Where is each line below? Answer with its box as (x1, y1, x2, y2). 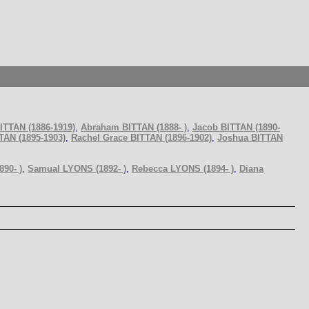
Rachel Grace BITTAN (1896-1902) (71, 132, 212, 143)
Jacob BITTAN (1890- (192, 122, 280, 132)
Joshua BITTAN (217, 132, 283, 143)
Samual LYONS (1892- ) (28, 163, 126, 174)
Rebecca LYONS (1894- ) (132, 163, 234, 174)
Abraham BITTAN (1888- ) (81, 122, 187, 132)
